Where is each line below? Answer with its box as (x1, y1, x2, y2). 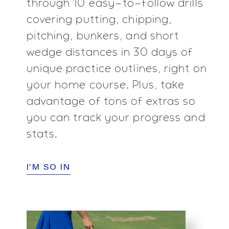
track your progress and (73, 113, 205, 124)
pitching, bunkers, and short (26, 31, 180, 42)
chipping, (122, 15, 172, 26)
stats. (26, 129, 58, 140)
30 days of (133, 48, 193, 58)
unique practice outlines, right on (26, 64, 207, 75)
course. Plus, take (89, 80, 185, 91)
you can (26, 113, 74, 124)
